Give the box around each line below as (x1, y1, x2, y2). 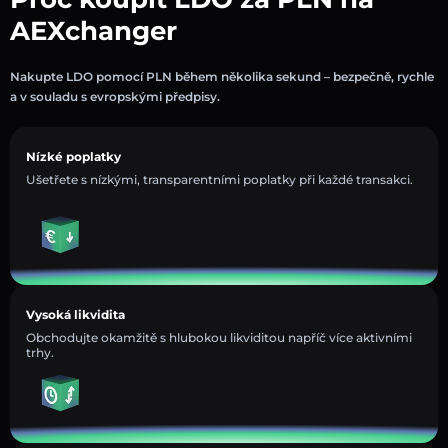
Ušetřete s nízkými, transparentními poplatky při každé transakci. (26, 171, 413, 187)
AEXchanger (10, 14, 177, 47)
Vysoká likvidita (26, 306, 125, 322)
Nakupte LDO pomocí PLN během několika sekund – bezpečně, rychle (10, 68, 434, 84)
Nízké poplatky (26, 148, 121, 164)
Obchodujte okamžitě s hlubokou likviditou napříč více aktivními (26, 329, 412, 345)
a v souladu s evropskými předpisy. (10, 88, 220, 104)
